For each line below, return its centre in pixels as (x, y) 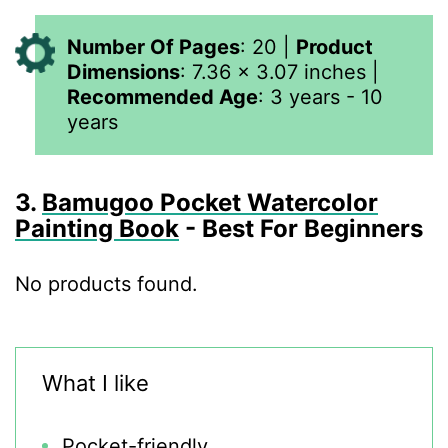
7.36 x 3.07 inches (279, 72)
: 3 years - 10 (320, 97)
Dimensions (123, 72)
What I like (95, 383)
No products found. (106, 284)
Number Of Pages (153, 47)
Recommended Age (162, 97)
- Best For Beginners (304, 228)
